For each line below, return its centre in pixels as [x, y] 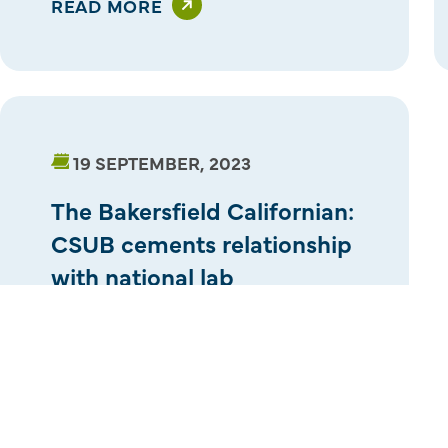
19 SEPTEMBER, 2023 [162, 162]
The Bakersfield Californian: [202, 209]
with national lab [142, 275]
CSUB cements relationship [201, 242]
